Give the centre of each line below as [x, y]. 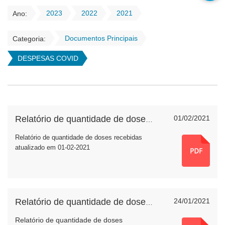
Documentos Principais [101, 38]
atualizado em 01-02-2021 [52, 147]
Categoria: [29, 39]
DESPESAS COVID [48, 58]
